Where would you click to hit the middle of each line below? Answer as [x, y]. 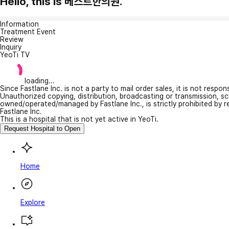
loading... [40, 81]
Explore [33, 202]
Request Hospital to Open [42, 128]
